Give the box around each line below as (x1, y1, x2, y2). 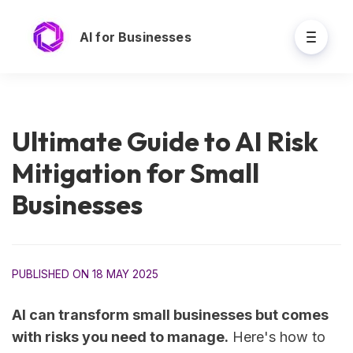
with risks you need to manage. (12, 329, 229, 346)
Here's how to (229, 329, 325, 346)
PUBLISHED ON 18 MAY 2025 (12, 268, 158, 281)
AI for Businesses (80, 28, 191, 45)
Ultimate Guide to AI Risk (12, 124, 318, 159)
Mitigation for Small (12, 156, 259, 191)
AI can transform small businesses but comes (12, 307, 329, 324)
